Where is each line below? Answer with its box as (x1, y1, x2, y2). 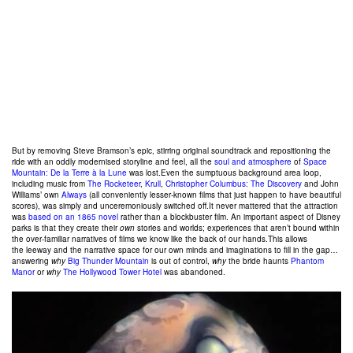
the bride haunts (226, 255, 291, 267)
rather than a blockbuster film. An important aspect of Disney (118, 211, 340, 223)
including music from (12, 178, 87, 190)
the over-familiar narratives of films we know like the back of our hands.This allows (12, 233, 307, 245)
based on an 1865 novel (28, 211, 118, 223)
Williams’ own (12, 189, 61, 201)
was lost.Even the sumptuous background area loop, (127, 167, 321, 179)
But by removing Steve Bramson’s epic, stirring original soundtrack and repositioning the (12, 145, 331, 157)
